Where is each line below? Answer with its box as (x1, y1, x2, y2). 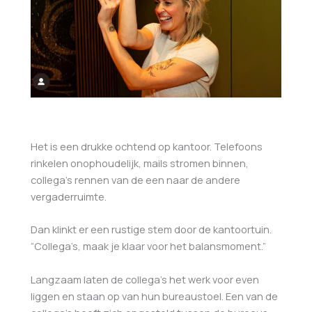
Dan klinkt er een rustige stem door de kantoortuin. (31, 222, 272, 237)
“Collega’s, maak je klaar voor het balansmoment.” (31, 239, 268, 253)
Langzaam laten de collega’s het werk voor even (31, 272, 259, 286)
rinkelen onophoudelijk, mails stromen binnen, (31, 156, 249, 170)
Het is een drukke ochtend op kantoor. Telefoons (31, 139, 263, 153)
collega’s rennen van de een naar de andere (31, 173, 240, 187)
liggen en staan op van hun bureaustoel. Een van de (31, 288, 278, 303)
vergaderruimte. (31, 189, 109, 203)
